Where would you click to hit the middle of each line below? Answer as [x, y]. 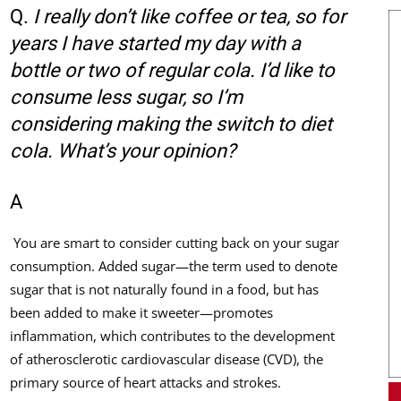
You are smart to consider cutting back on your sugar [176, 243]
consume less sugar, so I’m [126, 97]
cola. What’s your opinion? [123, 151]
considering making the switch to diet [171, 124]
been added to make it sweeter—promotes [141, 312]
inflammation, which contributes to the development [172, 336]
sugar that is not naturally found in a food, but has [164, 289]
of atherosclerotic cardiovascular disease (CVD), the [166, 359]
